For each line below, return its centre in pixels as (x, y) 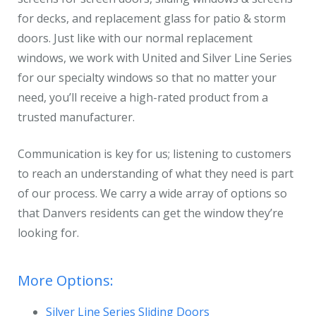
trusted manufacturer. (78, 117)
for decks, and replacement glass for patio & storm (152, 18)
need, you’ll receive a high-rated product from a (143, 97)
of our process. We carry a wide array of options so (152, 193)
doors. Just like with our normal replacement (135, 38)
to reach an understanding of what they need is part (156, 174)
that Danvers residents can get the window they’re (151, 213)
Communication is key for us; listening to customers (154, 154)
